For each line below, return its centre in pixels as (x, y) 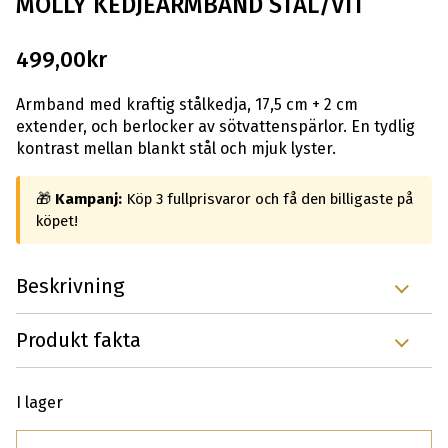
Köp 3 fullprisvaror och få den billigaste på (267, 199)
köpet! (57, 221)
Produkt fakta (78, 340)
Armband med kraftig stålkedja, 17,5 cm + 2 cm (187, 105)
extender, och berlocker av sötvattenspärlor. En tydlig (215, 127)
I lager (39, 403)
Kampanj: (88, 199)
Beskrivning (70, 286)
